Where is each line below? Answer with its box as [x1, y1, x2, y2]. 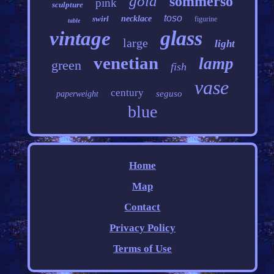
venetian [93, 53, 158, 73]
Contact [124, 201, 161, 213]
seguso [155, 89, 182, 99]
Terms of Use [113, 243, 172, 255]
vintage [50, 28, 111, 50]
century [110, 87, 144, 99]
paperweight [56, 89, 98, 99]
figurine [194, 15, 217, 24]
